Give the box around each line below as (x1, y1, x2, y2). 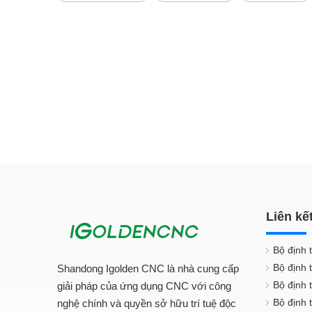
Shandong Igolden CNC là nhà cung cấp (57, 263, 239, 274)
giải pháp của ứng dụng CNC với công (57, 280, 231, 292)
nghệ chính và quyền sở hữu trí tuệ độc (57, 297, 236, 309)
